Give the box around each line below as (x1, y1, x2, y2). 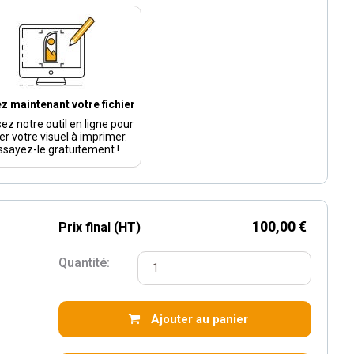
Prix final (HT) (58, 220, 141, 235)
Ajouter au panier (151, 312, 249, 326)
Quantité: (58, 255, 110, 270)
